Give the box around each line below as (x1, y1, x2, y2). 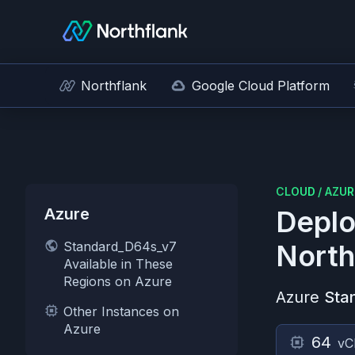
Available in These (63, 256, 173, 272)
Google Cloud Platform (192, 78, 330, 94)
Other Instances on (63, 303, 179, 319)
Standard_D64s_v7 (63, 239, 177, 254)
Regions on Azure (63, 273, 172, 289)
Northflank (81, 78, 147, 94)
